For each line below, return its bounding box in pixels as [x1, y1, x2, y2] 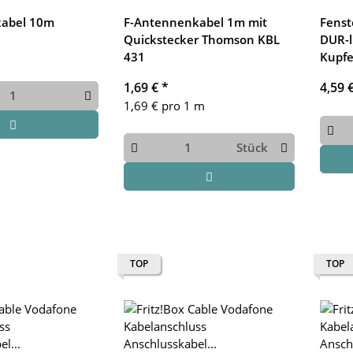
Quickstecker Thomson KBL [123, 32, 280, 47]
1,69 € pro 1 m [123, 98, 205, 113]
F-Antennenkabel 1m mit [123, 14, 267, 30]
